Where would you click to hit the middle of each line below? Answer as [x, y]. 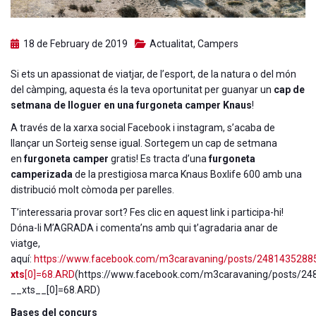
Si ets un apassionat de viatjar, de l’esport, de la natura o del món [153, 74]
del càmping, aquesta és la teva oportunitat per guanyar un [142, 89]
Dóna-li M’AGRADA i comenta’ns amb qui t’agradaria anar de [144, 227]
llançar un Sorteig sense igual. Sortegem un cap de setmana [144, 143]
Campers [218, 43]
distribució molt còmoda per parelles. [92, 189]
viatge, [25, 243]
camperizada [42, 174]
